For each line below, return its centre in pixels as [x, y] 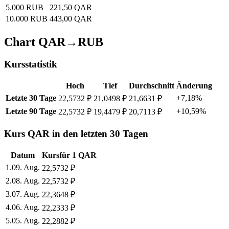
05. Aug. [26, 220]
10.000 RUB [27, 18]
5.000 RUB [25, 7]
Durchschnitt [152, 86]
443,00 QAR [71, 18]
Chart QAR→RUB [54, 42]
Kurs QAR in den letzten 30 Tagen [76, 133]
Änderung [194, 86]
